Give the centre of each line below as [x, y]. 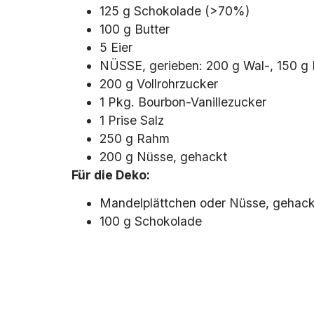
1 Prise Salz [132, 120]
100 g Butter [135, 29]
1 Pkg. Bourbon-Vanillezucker [183, 102]
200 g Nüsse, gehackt [163, 156]
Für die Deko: [111, 175]
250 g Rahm [135, 138]
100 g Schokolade [151, 221]
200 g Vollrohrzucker [159, 83]
